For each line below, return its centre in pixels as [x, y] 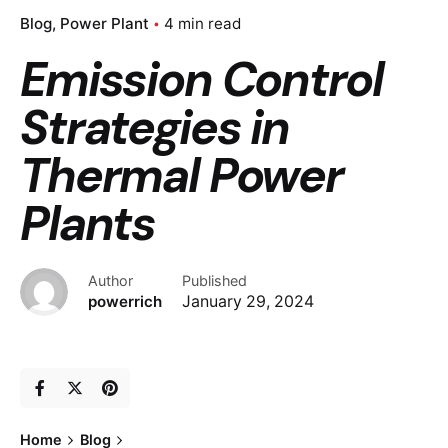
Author [110, 280]
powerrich [125, 301]
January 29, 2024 [248, 301]
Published [214, 280]
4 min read [202, 23]
